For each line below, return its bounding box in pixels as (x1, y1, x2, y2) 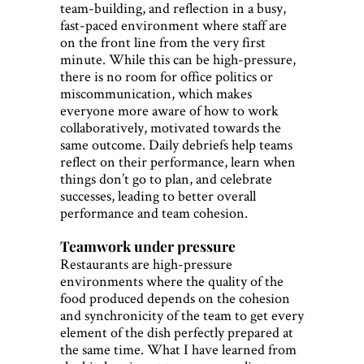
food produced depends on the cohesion (60, 288, 290, 308)
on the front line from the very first (60, 32, 266, 52)
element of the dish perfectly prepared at (60, 323, 293, 342)
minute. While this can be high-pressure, (60, 50, 296, 69)
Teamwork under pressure (60, 236, 236, 256)
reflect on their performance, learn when (60, 152, 296, 171)
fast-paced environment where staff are (60, 15, 287, 35)
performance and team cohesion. (60, 203, 248, 223)
